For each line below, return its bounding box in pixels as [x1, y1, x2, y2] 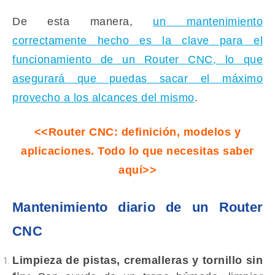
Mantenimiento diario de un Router [12, 199, 263, 215]
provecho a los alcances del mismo [12, 91, 195, 104]
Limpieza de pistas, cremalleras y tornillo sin [12, 254, 263, 266]
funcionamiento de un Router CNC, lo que [12, 53, 263, 66]
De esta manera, [12, 15, 153, 28]
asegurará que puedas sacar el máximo [12, 72, 263, 85]
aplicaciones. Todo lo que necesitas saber [21, 145, 254, 157]
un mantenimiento [153, 15, 263, 28]
